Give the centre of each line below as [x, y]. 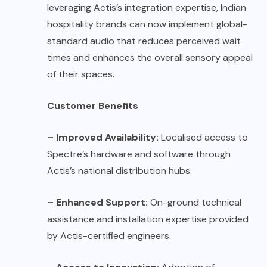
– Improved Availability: [103, 138]
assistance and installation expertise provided [148, 219]
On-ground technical [195, 203]
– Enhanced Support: [97, 203]
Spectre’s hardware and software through [139, 154]
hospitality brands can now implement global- [147, 24]
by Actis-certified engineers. [109, 236]
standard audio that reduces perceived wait [144, 41]
